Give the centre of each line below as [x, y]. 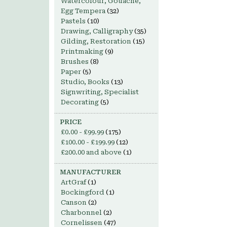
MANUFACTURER [90, 172]
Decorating [80, 102]
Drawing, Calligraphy [97, 31]
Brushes [75, 62]
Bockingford [83, 192]
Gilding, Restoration [96, 41]
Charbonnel [81, 213]
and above [103, 152]
